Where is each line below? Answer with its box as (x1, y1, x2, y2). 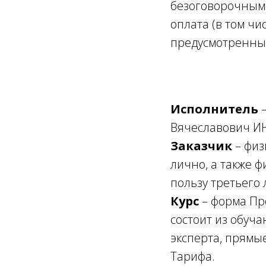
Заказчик (170, 138, 235, 154)
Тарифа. (170, 248, 215, 264)
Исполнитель (170, 101, 261, 117)
